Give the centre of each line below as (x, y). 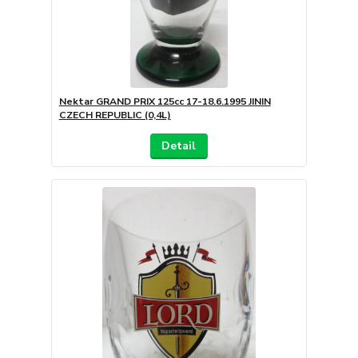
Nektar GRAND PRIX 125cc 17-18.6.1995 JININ (165, 102)
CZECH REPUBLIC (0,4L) (115, 115)
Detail (179, 146)
